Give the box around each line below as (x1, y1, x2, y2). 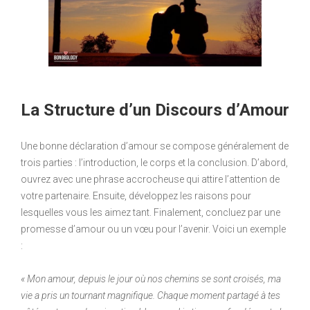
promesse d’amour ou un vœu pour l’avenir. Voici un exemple (21, 224, 286, 235)
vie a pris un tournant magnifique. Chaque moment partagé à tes (21, 290, 280, 302)
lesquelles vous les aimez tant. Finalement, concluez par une (21, 207, 280, 219)
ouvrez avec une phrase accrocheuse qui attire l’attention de (21, 174, 280, 185)
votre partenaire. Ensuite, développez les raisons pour (21, 190, 251, 202)
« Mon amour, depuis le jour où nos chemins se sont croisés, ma (21, 273, 281, 285)
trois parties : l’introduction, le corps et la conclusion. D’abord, (21, 157, 288, 169)
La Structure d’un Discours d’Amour (21, 100, 289, 120)
